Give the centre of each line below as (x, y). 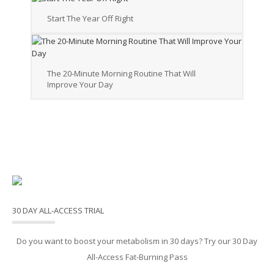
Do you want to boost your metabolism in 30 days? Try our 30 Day (137, 241)
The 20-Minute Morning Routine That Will (121, 74)
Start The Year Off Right (90, 19)
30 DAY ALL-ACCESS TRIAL (58, 211)
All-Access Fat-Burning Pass (137, 257)
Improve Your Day (80, 85)
